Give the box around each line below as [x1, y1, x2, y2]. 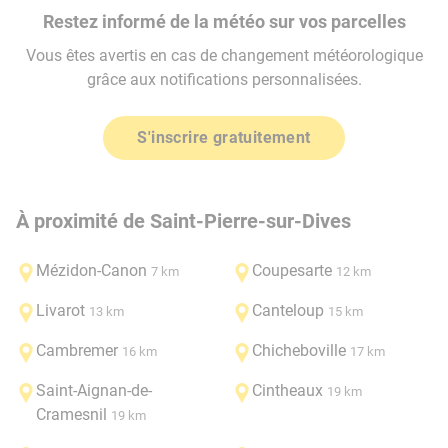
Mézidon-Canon [36, 261, 147, 280]
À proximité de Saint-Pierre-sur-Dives [16, 209, 351, 233]
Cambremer [36, 341, 118, 360]
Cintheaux [252, 381, 323, 400]
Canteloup [252, 301, 324, 320]
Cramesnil [36, 405, 107, 424]
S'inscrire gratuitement [137, 128, 311, 147]
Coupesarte [252, 261, 332, 280]
